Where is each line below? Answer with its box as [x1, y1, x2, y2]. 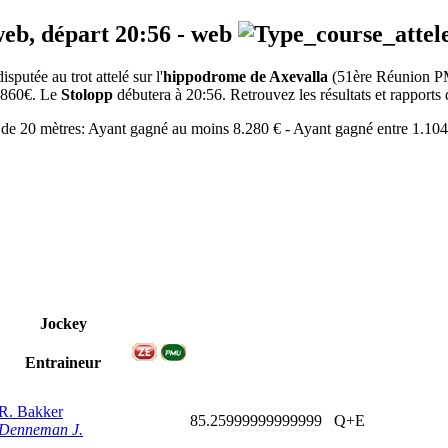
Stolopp [61, 86, 113, 104]
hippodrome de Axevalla [163, 68, 328, 86]
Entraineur [25, 354, 101, 372]
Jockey [39, 315, 87, 333]
